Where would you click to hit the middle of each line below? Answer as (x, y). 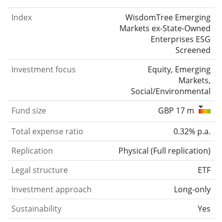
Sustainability (36, 208)
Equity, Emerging (179, 69)
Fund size (29, 110)
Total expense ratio (47, 131)
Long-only (192, 189)
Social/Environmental (171, 91)
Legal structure (40, 170)
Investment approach (52, 189)
